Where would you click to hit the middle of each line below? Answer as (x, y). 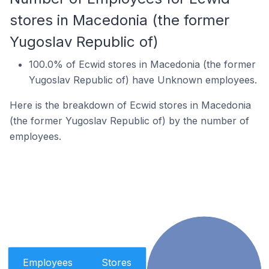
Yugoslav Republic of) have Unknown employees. (143, 80)
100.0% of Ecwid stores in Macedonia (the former (142, 64)
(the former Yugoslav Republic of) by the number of (129, 120)
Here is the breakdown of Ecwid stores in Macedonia (130, 105)
